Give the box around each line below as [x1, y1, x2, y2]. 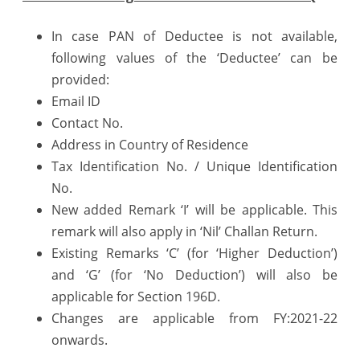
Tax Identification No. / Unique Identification [51, 157, 337, 175]
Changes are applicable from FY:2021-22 [51, 309, 337, 327]
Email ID [51, 92, 100, 110]
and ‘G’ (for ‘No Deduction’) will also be [51, 265, 337, 284]
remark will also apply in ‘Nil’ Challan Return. [51, 222, 317, 240]
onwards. [51, 330, 108, 349]
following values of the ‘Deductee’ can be [51, 48, 337, 67]
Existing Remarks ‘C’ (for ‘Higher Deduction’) [51, 243, 337, 262]
